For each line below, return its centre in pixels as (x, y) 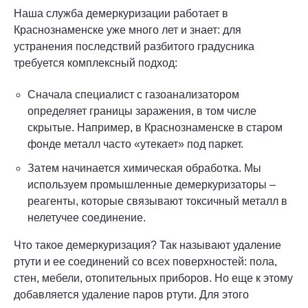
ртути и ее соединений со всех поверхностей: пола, (145, 261)
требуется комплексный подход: (96, 63)
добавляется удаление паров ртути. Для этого (131, 294)
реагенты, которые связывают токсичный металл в (157, 201)
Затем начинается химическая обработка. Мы (144, 168)
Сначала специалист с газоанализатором (133, 94)
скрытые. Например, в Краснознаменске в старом (155, 127)
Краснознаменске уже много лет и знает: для (128, 30)
